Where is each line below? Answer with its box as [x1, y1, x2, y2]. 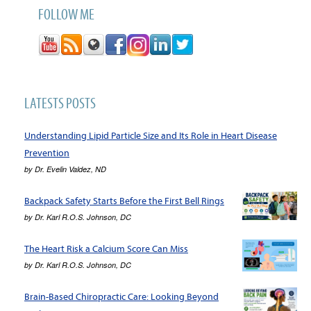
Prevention [24, 146, 69, 160]
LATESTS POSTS [24, 94, 96, 112]
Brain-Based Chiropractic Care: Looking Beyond [24, 290, 219, 303]
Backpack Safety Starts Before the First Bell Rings [24, 194, 224, 208]
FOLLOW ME [38, 5, 94, 24]
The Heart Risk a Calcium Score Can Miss [24, 242, 188, 255]
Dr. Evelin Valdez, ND [35, 164, 106, 175]
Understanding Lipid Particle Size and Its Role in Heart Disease [24, 129, 277, 142]
